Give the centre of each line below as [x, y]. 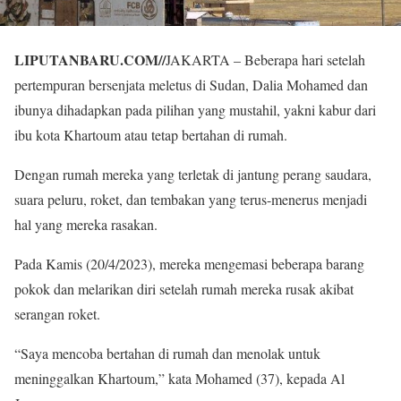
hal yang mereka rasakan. [86, 225]
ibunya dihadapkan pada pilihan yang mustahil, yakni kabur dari [195, 110]
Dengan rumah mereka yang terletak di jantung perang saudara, [193, 175]
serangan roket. [57, 314]
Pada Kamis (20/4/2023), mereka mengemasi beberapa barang [189, 264]
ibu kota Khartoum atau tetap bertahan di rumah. [151, 135]
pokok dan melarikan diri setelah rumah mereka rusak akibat [184, 289]
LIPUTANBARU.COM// [90, 60]
